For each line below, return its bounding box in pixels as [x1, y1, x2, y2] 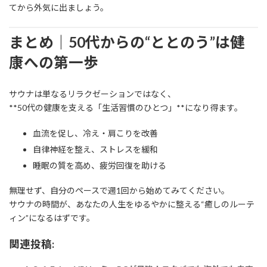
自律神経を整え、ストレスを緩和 [33, 144, 158, 155]
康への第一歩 [9, 53, 98, 71]
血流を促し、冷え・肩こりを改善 [33, 128, 158, 139]
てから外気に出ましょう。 [9, 2, 108, 13]
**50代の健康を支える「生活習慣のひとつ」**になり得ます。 [9, 103, 243, 113]
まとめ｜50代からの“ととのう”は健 [9, 33, 245, 51]
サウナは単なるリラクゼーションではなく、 [9, 89, 176, 100]
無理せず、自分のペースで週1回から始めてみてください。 [9, 185, 229, 196]
